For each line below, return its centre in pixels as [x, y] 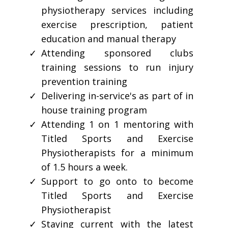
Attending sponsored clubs [117, 53]
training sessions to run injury [117, 67]
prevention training [84, 81]
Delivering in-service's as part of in [117, 95]
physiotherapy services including [117, 10]
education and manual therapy [109, 38]
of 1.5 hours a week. [84, 167]
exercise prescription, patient [117, 24]
